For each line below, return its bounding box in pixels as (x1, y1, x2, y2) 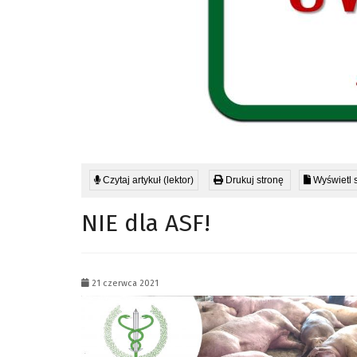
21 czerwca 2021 (89, 278, 159, 289)
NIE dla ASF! (81, 209, 210, 238)
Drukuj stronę (223, 175, 284, 186)
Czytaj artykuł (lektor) (100, 175, 194, 186)
